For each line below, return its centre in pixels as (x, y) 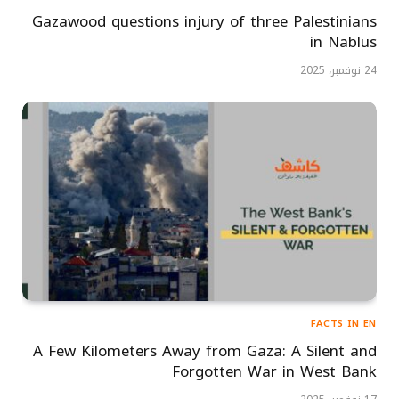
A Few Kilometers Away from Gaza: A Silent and (205, 350)
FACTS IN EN (343, 323)
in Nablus (343, 41)
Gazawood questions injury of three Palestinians (204, 21)
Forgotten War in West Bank (274, 371)
